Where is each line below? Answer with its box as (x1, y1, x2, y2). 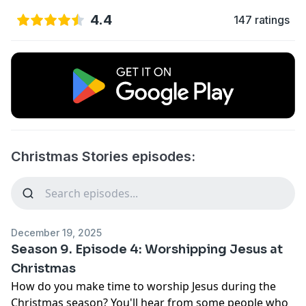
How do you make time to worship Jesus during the (11, 278, 276, 294)
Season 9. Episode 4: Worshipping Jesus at (11, 241, 283, 257)
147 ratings (234, 13, 290, 27)
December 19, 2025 (11, 226, 102, 238)
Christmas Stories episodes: (11, 148, 195, 165)
